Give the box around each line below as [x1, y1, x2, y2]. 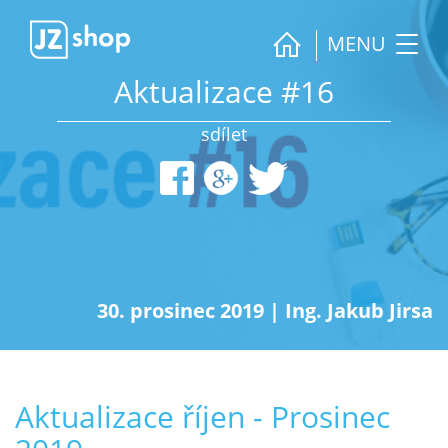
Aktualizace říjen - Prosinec [15, 396, 390, 437]
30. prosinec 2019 [97, 297, 269, 324]
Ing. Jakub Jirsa [285, 297, 433, 324]
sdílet [200, 121, 247, 146]
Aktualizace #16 [114, 71, 334, 112]
